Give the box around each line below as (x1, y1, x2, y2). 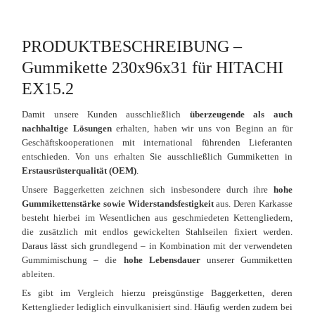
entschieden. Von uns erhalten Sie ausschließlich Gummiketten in (22, 151, 292, 162)
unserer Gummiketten (200, 255, 292, 265)
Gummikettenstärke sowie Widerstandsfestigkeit (22, 198, 214, 209)
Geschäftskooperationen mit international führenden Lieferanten (22, 137, 292, 148)
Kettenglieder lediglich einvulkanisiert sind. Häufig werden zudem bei (22, 302, 292, 312)
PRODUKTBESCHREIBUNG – (22, 37, 243, 56)
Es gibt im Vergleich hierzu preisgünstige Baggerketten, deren (22, 288, 292, 298)
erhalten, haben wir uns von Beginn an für (111, 123, 292, 134)
